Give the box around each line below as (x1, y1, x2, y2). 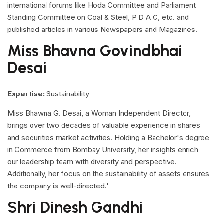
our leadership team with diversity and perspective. (7, 157, 177, 166)
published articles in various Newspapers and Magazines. (7, 25, 197, 34)
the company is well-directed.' (7, 181, 108, 190)
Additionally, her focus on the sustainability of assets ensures (7, 169, 209, 178)
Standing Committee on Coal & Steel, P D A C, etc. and (7, 13, 189, 22)
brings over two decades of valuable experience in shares (7, 121, 200, 130)
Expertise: (7, 89, 45, 98)
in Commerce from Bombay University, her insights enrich (7, 145, 198, 154)
